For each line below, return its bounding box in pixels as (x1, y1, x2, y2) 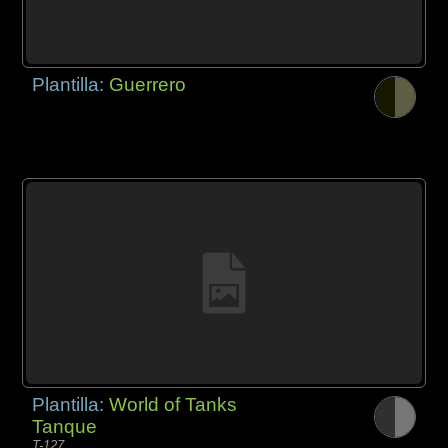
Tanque (32, 415, 98, 437)
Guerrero (109, 73, 187, 95)
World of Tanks (109, 393, 238, 415)
